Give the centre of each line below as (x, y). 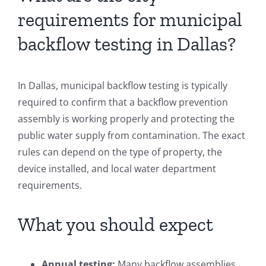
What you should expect (115, 224)
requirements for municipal (130, 19)
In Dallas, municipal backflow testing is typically (123, 85)
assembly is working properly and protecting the (126, 118)
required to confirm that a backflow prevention (123, 102)
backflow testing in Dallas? (127, 44)
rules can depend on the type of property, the (120, 152)
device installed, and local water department (117, 168)
